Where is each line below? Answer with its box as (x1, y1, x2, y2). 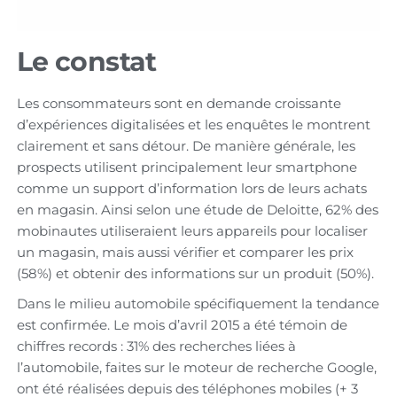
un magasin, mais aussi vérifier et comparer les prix (16, 243, 354, 261)
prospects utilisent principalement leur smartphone (16, 158, 357, 175)
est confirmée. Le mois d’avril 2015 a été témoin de (16, 315, 347, 333)
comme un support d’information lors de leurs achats (16, 179, 367, 197)
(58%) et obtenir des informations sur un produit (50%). (16, 264, 374, 282)
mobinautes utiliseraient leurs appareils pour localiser (16, 222, 368, 239)
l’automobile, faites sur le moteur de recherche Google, (16, 358, 377, 376)
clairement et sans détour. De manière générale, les (16, 136, 355, 154)
